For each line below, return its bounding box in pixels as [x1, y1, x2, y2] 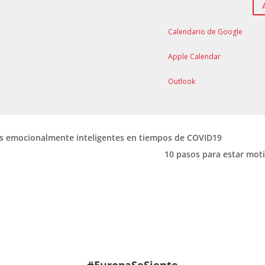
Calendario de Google [167, 26, 243, 37]
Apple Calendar [167, 51, 221, 62]
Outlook [167, 76, 195, 86]
